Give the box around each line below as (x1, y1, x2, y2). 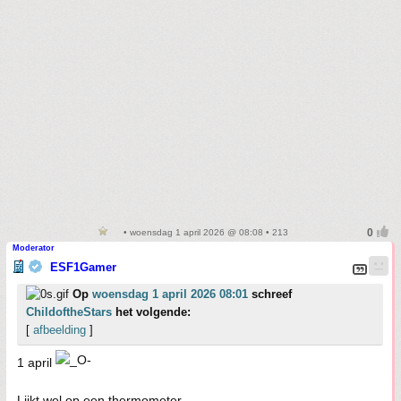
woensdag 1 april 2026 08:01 (92, 287, 248, 302)
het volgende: (112, 305, 191, 320)
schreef (248, 287, 292, 302)
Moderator (13, 243, 55, 253)
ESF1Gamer (50, 260, 116, 275)
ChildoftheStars (26, 305, 112, 320)
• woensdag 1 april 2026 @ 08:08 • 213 (120, 227, 288, 238)
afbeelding (33, 323, 86, 337)
